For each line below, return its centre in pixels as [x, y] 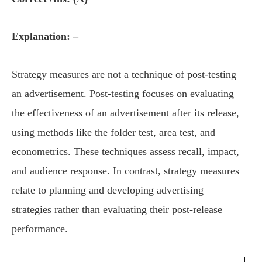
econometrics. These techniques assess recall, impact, [125, 151]
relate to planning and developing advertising [108, 190]
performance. [40, 228]
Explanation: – [45, 37]
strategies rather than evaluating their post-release [117, 209]
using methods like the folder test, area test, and [113, 132]
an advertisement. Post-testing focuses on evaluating [123, 93]
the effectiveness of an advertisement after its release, [125, 113]
